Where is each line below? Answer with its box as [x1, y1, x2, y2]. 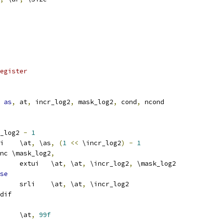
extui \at [51, 159, 63, 168]
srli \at [51, 180, 63, 188]
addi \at [20, 139, 31, 147]
